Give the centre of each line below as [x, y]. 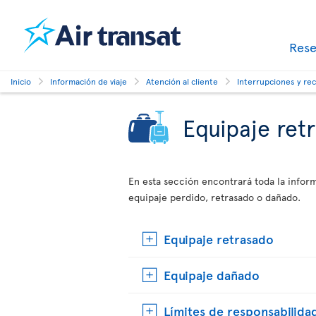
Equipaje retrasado [219, 239]
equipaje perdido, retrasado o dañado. [214, 197]
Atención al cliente [182, 81]
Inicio [21, 81]
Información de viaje [89, 81]
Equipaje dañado [212, 275]
